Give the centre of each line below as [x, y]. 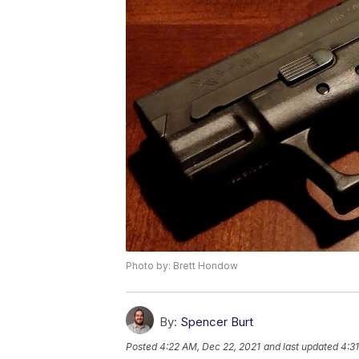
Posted [143, 346]
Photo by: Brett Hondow [182, 265]
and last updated [301, 346]
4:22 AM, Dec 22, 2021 [210, 346]
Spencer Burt [217, 321]
